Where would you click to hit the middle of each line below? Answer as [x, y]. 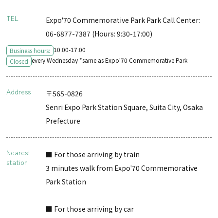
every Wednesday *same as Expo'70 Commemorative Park [110, 60]
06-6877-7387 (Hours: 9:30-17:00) [99, 33]
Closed [19, 61]
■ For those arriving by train [93, 154]
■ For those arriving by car [90, 209]
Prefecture [63, 120]
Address [19, 91]
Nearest [19, 152]
